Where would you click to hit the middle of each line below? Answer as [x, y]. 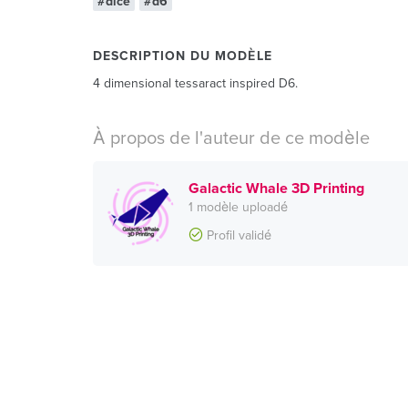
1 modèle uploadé [238, 208]
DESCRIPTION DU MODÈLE [183, 56]
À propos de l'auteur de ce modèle [231, 139]
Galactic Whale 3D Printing [276, 189]
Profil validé [237, 236]
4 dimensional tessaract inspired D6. [195, 84]
